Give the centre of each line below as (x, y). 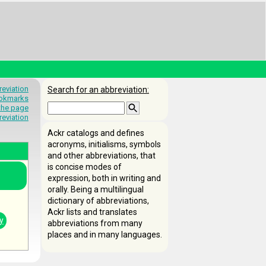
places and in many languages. (105, 235)
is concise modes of (85, 167)
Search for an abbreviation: (98, 90)
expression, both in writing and (104, 178)
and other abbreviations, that (102, 156)
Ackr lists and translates (92, 212)
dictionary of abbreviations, (98, 201)
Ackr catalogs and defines (96, 133)
